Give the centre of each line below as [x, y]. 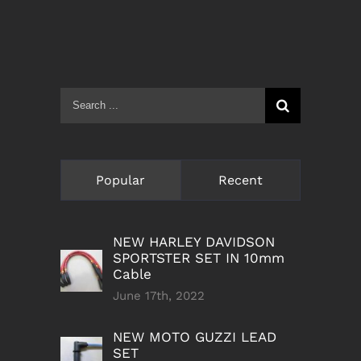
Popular [121, 180]
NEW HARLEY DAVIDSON [194, 241]
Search [83, 99]
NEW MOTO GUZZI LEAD [195, 336]
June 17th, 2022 [159, 295]
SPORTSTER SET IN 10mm [199, 257]
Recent [240, 180]
